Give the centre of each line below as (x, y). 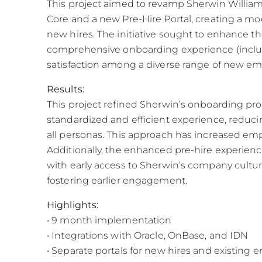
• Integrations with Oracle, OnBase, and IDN (148, 236)
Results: (65, 89)
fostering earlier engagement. (117, 181)
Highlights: (73, 205)
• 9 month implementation (109, 220)
